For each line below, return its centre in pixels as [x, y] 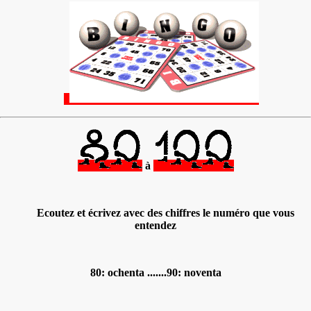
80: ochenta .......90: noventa [155, 272]
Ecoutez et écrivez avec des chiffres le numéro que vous [162, 212]
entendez [155, 225]
